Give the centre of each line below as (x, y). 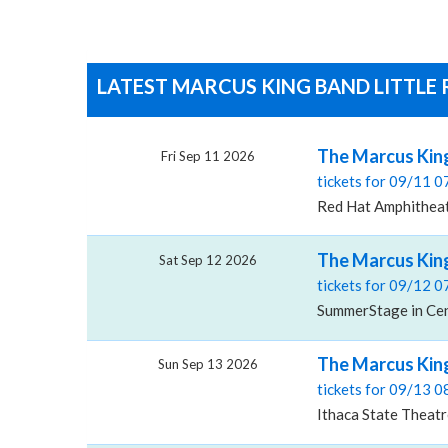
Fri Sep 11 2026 (207, 155)
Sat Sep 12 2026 (207, 260)
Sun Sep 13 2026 (207, 364)
